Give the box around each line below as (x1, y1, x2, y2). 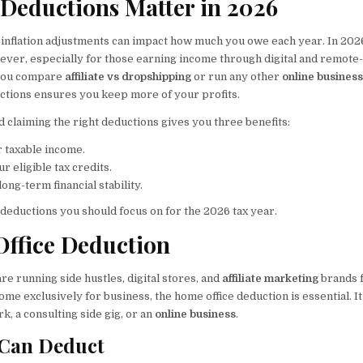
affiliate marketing (222, 272, 319, 285)
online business (155, 308, 237, 321)
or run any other (191, 70, 283, 83)
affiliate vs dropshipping (65, 70, 192, 83)
